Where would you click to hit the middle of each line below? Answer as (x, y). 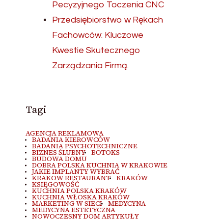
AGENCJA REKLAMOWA (65, 133)
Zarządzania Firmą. (91, 66)
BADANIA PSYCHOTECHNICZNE (84, 146)
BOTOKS (106, 152)
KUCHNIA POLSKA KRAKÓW (79, 191)
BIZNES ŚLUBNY (58, 152)
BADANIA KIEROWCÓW (71, 140)
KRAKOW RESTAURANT (71, 178)
